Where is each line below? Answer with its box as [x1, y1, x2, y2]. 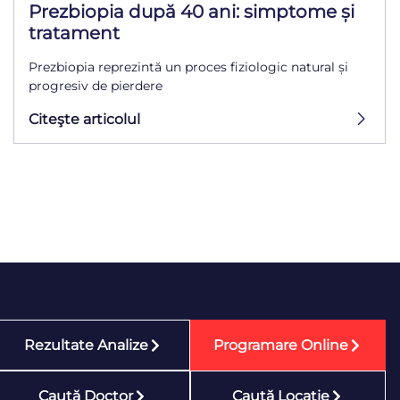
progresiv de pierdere [28, 78, 162, 95]
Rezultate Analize [23, 337, 148, 354]
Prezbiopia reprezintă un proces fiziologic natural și [28, 59, 348, 76]
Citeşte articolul [28, 110, 140, 128]
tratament [28, 22, 120, 45]
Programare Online [213, 337, 349, 354]
